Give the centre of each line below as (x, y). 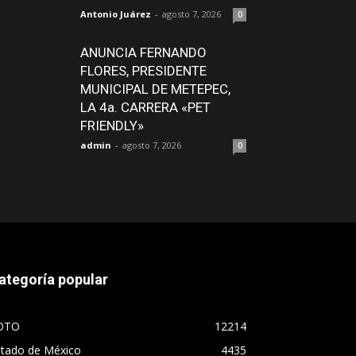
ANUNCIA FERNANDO (143, 52)
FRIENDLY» (112, 126)
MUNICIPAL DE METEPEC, (155, 89)
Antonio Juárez (116, 14)
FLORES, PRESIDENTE (143, 71)
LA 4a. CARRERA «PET (145, 107)
